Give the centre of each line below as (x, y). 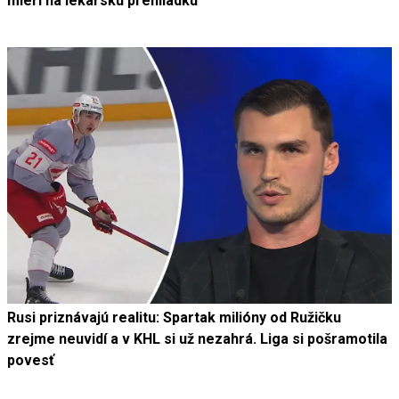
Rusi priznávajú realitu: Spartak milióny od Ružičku (174, 318)
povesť (31, 360)
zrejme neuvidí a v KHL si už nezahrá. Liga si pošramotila (197, 339)
